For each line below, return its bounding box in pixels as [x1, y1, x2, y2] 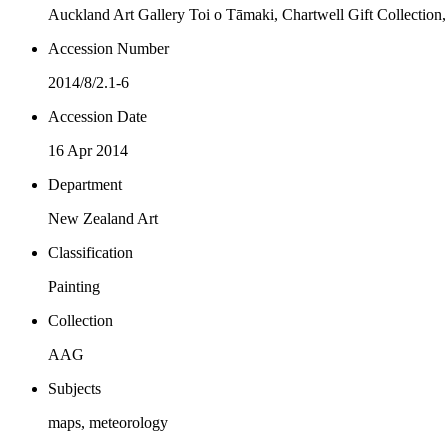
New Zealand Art [48, 209, 158, 227]
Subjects [48, 379, 101, 397]
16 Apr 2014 [48, 141, 128, 159]
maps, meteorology [48, 413, 168, 431]
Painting [48, 277, 100, 295]
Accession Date [48, 107, 147, 125]
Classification [48, 243, 133, 261]
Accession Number [48, 39, 169, 57]
